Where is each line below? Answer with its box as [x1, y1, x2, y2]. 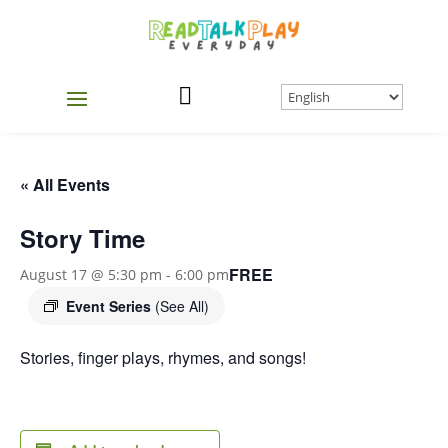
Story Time [20, 220, 145, 255]
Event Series [66, 295, 155, 316]
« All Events [20, 172, 110, 196]
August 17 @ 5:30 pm [20, 265, 162, 285]
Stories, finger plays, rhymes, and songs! [20, 345, 306, 369]
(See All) [155, 295, 209, 316]
